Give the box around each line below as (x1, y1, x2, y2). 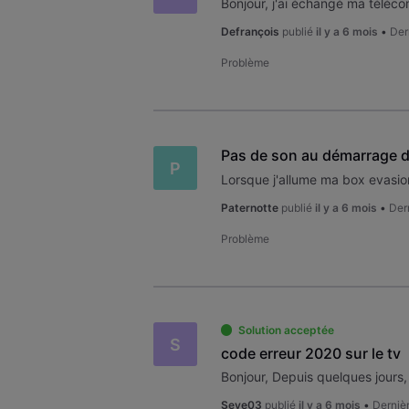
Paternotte (220, 200, 278, 215)
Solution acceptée (237, 323, 334, 338)
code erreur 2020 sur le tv (220, 343, 401, 362)
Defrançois (220, 24, 279, 38)
